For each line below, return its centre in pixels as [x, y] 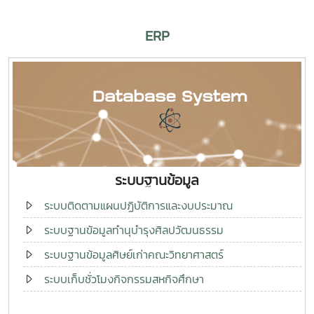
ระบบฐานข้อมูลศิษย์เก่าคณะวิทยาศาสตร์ [134, 254]
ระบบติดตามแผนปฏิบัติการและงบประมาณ [138, 205]
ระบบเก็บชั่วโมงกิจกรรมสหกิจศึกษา [124, 279]
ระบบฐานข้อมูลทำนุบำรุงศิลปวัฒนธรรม [134, 230]
